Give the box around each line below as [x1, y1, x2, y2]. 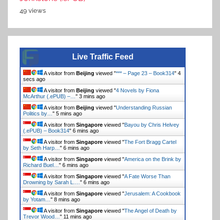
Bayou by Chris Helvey [124, 121, 179, 128]
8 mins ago [54, 196, 80, 202]
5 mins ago [56, 110, 82, 116]
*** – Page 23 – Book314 [116, 70, 174, 76]
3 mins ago [79, 93, 105, 99]
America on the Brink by [124, 156, 181, 162]
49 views [20, 6, 46, 14]
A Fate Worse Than [124, 173, 170, 179]
